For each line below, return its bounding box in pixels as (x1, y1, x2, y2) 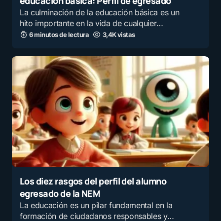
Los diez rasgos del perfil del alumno (20, 175, 167, 187)
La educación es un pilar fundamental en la (20, 200, 173, 210)
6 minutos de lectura (29, 31, 89, 38)
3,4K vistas (102, 31, 135, 38)
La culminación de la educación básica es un (20, 7, 180, 17)
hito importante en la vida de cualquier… (20, 18, 163, 28)
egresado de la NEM (20, 187, 100, 199)
